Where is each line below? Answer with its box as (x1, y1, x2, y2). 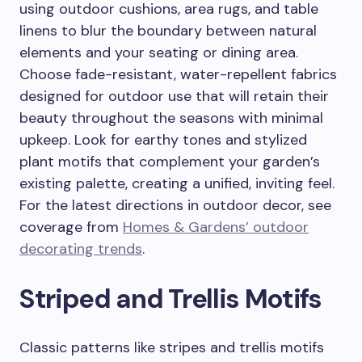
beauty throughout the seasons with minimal (19, 108, 323, 128)
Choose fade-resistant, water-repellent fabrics (19, 65, 337, 84)
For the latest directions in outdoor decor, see (19, 196, 331, 215)
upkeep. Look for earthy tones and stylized (19, 130, 307, 149)
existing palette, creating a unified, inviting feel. (19, 174, 335, 193)
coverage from (19, 217, 123, 237)
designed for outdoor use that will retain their (19, 86, 329, 106)
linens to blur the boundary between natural (19, 21, 317, 40)
